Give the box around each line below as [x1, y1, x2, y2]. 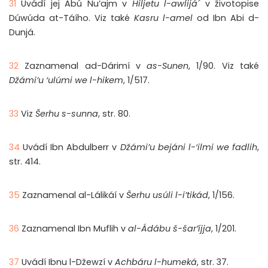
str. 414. [9, 156, 41, 168]
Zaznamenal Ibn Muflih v [22, 223, 128, 235]
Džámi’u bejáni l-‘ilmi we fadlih [120, 141, 258, 154]
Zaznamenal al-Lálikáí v [22, 189, 126, 202]
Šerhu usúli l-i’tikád [126, 189, 208, 202]
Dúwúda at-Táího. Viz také [9, 12, 134, 25]
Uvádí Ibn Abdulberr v [23, 141, 120, 154]
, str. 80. [98, 108, 130, 120]
